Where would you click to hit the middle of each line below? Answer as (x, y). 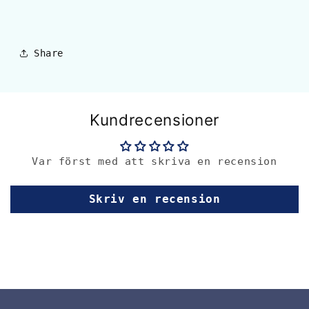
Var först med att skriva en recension (154, 162)
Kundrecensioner (154, 120)
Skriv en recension (154, 199)
